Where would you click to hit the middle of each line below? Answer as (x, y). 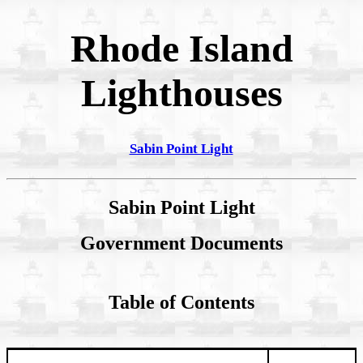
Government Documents (181, 243)
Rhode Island (181, 49)
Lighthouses (181, 93)
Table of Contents (181, 303)
